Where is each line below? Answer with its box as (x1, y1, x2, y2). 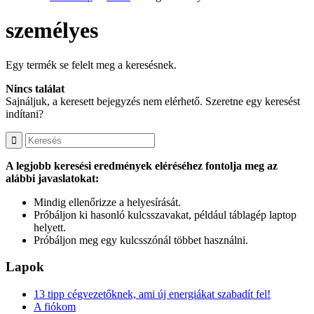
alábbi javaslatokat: (6, 172, 99, 184)
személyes (6, 18, 98, 43)
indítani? (6, 107, 43, 120)
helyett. (34, 221, 66, 233)
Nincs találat (6, 82, 64, 95)
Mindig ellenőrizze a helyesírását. (34, 196, 181, 208)
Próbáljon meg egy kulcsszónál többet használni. (34, 233, 248, 246)
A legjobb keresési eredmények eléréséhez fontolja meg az (6, 159, 278, 172)
